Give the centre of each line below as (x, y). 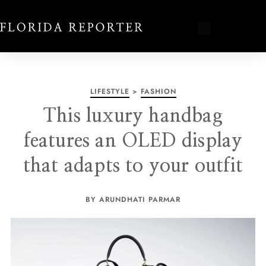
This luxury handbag (133, 116)
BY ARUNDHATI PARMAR (133, 199)
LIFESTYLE (110, 91)
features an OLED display (133, 141)
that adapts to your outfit (133, 166)
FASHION (158, 91)
